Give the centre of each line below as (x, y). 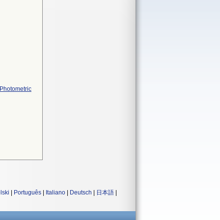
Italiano (55, 192)
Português (27, 192)
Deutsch (81, 192)
